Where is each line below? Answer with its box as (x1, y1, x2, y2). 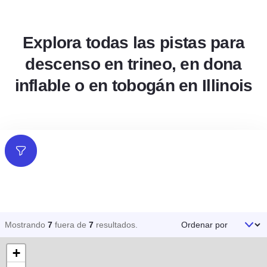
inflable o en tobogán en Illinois (14, 76, 253, 95)
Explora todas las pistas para (22, 33, 245, 52)
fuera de (52, 219, 89, 229)
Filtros (14, 151, 43, 162)
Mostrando (5, 219, 48, 229)
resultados (94, 219, 135, 229)
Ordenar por (173, 219, 214, 229)
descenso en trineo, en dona (25, 55, 242, 74)
